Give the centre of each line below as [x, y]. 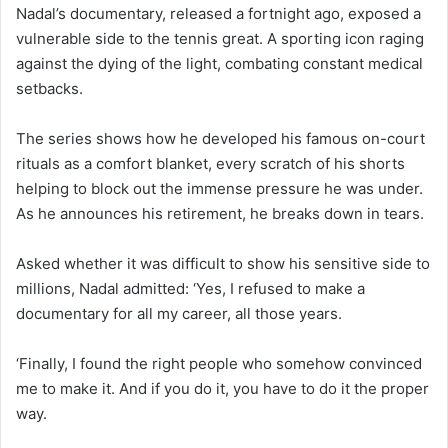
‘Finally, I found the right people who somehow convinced [219, 364]
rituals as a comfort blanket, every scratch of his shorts [210, 164]
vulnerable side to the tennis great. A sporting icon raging [220, 39]
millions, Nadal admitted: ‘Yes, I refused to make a [190, 289]
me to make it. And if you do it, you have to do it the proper [222, 389]
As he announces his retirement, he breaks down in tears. [220, 214]
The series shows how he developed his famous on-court [220, 139]
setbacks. [49, 89]
